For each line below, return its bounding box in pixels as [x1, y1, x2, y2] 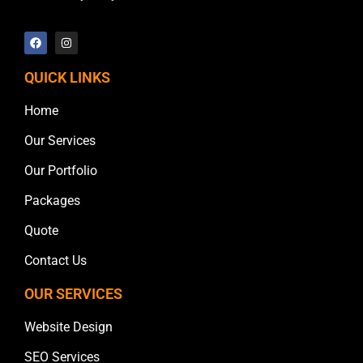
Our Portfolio [24, 163, 97, 179]
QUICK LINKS [24, 69, 110, 87]
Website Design [24, 319, 113, 335]
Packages [24, 193, 80, 209]
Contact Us [24, 253, 87, 269]
